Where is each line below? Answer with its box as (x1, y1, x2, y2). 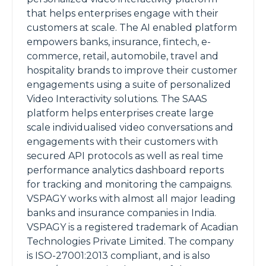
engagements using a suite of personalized (27, 79, 231, 90)
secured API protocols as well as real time (27, 150, 223, 161)
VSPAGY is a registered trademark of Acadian (27, 221, 238, 233)
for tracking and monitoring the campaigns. (27, 179, 232, 190)
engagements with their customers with (27, 136, 218, 147)
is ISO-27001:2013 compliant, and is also (27, 250, 210, 261)
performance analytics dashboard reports (27, 164, 224, 176)
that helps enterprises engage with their (27, 8, 218, 19)
